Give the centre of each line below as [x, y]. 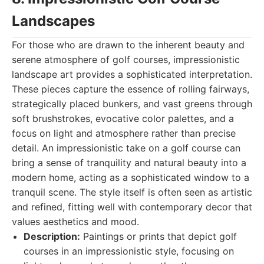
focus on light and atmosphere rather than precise [124, 133]
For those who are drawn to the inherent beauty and [128, 45]
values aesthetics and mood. [75, 222]
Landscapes [53, 21]
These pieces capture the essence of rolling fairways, [131, 89]
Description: [52, 236]
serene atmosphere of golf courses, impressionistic [126, 60]
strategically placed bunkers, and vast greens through [132, 104]
